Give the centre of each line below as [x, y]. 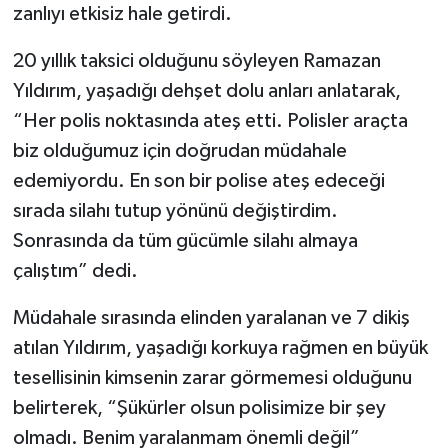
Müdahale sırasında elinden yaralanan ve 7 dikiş [211, 317]
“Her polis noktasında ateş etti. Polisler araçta [210, 120]
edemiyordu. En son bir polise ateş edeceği [198, 180]
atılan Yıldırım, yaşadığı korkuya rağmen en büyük [220, 347]
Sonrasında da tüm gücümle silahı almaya [185, 240]
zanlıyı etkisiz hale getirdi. [122, 13]
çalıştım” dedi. [75, 270]
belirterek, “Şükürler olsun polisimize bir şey [199, 407]
